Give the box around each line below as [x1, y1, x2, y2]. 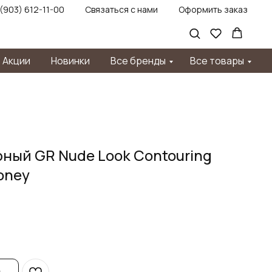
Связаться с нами [85, 4, 158, 15]
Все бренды [110, 54, 166, 67]
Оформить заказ [178, 4, 248, 15]
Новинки [51, 54, 90, 67]
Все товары [190, 54, 244, 67]
